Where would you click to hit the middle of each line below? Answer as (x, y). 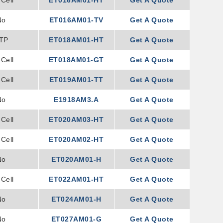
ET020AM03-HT (76, 119)
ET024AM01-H (76, 199)
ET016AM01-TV (76, 20)
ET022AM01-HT (76, 179)
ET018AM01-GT (76, 60)
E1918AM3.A (76, 100)
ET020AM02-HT (76, 139)
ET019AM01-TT (76, 80)
